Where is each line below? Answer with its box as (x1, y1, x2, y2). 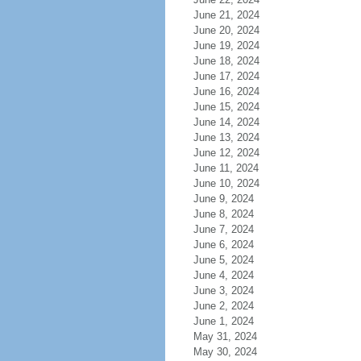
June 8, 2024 (193, 208, 254, 220)
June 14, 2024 (193, 116, 259, 128)
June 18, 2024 (193, 55, 259, 67)
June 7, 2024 (193, 223, 254, 235)
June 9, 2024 (193, 193, 254, 205)
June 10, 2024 (193, 177, 259, 189)
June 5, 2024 (193, 254, 254, 266)
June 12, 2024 (193, 147, 259, 159)
